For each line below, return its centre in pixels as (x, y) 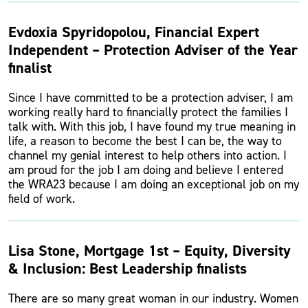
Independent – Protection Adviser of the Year (153, 50)
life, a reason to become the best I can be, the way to (145, 141)
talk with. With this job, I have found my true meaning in (152, 126)
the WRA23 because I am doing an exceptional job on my (154, 184)
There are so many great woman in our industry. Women (153, 298)
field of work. (42, 199)
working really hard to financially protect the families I (148, 112)
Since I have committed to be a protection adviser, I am (151, 98)
